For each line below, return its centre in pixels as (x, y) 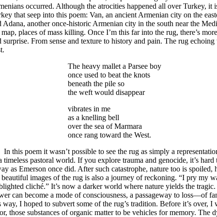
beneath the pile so (96, 84)
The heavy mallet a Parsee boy (115, 66)
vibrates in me (89, 109)
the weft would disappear (106, 92)
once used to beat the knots (109, 75)
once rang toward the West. (109, 135)
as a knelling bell (93, 117)
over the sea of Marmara (105, 126)
